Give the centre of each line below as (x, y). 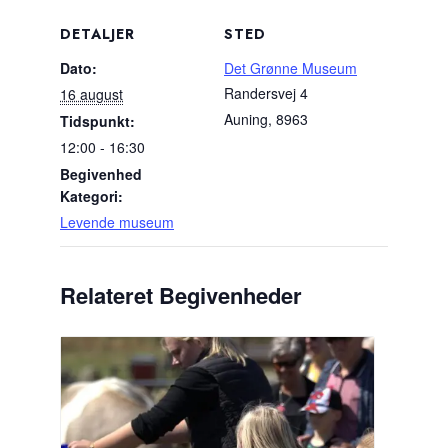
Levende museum (117, 222)
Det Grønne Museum (290, 68)
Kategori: (91, 196)
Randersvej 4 (266, 93)
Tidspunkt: (97, 121)
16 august (91, 94)
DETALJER (97, 34)
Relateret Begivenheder (181, 295)
